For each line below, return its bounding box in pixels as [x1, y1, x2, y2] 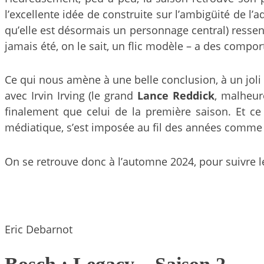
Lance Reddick [137, 88, 214, 103]
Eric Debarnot [5, 222, 72, 236]
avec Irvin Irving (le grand [5, 88, 138, 103]
